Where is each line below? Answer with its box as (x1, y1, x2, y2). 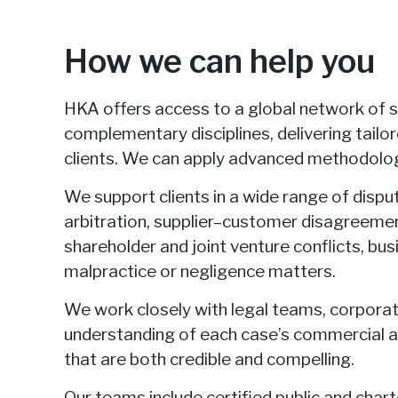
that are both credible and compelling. (64, 349, 354, 370)
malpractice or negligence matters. (64, 261, 336, 282)
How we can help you (64, 42, 375, 81)
